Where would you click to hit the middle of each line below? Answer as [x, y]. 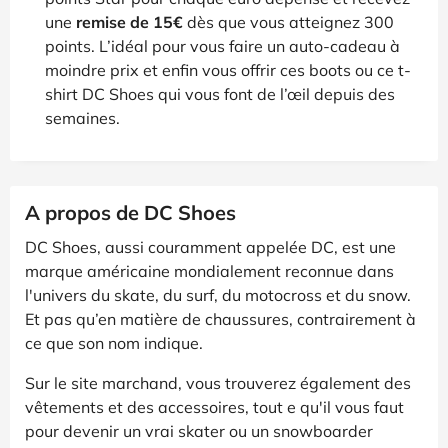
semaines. [82, 117]
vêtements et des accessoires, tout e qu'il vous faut [214, 406]
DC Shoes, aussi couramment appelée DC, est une [210, 246]
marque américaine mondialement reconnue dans [209, 270]
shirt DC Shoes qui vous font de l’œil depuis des [220, 93]
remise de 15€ [129, 21]
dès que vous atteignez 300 [288, 21]
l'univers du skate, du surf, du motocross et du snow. [218, 294]
